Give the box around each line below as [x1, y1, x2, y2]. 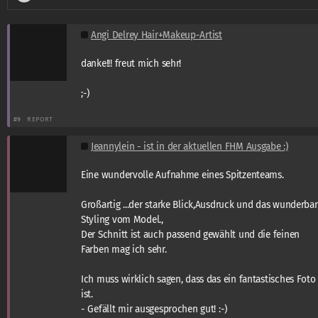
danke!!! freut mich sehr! [81, 57, 182, 70]
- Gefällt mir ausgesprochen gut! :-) [81, 302, 228, 315]
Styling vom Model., [81, 213, 163, 226]
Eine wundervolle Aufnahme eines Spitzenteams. [81, 168, 284, 181]
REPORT [27, 114, 53, 123]
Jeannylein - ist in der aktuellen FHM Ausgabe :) [91, 140, 288, 153]
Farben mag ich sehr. [81, 243, 167, 256]
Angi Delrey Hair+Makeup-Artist [91, 28, 222, 41]
